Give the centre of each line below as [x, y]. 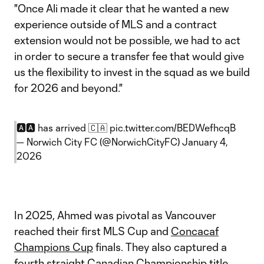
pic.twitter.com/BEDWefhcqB [173, 128]
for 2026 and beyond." [68, 88]
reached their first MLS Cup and [93, 231]
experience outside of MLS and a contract [115, 24]
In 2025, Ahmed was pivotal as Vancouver [115, 215]
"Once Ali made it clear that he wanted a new [122, 8]
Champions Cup [54, 247]
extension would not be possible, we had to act [127, 40]
